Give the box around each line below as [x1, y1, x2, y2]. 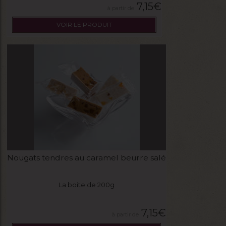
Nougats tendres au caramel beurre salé [7, 152, 166, 162]
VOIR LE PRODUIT [56, 20, 112, 28]
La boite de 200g [59, 180, 115, 189]
